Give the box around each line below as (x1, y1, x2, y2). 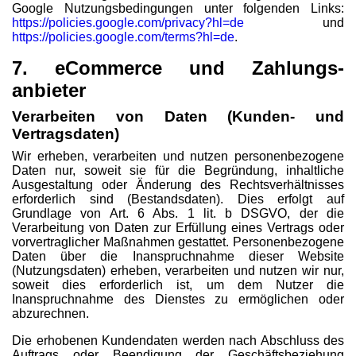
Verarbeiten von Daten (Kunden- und (12, 108, 344, 125)
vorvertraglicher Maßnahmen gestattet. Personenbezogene (12, 235, 344, 249)
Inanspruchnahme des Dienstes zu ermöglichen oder (12, 292, 344, 306)
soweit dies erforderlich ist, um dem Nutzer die (12, 278, 344, 292)
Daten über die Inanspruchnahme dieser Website (12, 250, 344, 263)
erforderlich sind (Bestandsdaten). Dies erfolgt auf (12, 192, 344, 206)
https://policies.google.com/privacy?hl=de (12, 16, 244, 29)
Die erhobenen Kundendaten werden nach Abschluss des (12, 334, 344, 347)
